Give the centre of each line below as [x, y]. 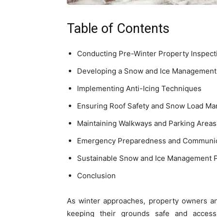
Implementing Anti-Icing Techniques [139, 88]
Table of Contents [118, 29]
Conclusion [96, 176]
